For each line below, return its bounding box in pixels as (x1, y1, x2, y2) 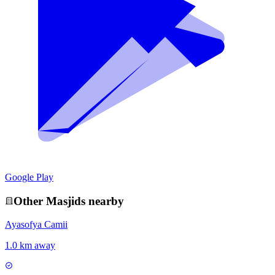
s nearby (81, 194, 124, 207)
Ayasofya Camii (5, 219, 68, 230)
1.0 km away (5, 240, 55, 251)
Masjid (46, 194, 81, 207)
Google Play (5, 171, 53, 182)
